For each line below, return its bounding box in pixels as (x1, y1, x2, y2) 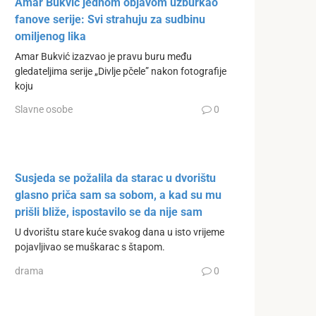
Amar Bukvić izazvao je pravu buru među (15, 50, 192, 63)
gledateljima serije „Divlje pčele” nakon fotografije (15, 65, 226, 78)
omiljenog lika (15, 29, 86, 43)
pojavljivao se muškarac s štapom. (15, 241, 165, 254)
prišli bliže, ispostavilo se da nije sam (15, 205, 202, 219)
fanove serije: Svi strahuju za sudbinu (15, 12, 205, 26)
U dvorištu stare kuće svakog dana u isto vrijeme (15, 226, 224, 239)
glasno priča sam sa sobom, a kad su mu (15, 188, 221, 202)
